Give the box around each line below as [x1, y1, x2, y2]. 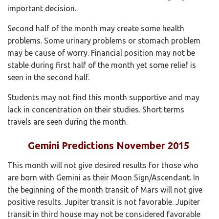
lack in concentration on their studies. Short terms [7, 105, 184, 114]
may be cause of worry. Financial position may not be [7, 48, 195, 57]
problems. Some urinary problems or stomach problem [7, 36, 200, 45]
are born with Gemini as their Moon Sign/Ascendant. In [7, 173, 199, 182]
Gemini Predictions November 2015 [27, 139, 189, 151]
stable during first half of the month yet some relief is [7, 60, 196, 69]
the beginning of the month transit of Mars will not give [7, 185, 202, 194]
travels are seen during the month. [7, 117, 128, 126]
